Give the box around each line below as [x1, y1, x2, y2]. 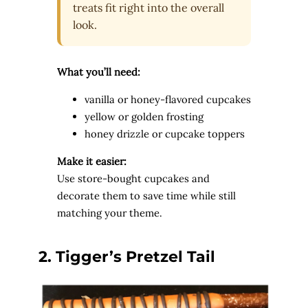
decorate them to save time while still [56, 188, 236, 202]
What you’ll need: [56, 65, 140, 79]
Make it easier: [56, 154, 126, 168]
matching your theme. [56, 206, 162, 219]
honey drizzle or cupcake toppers [84, 127, 245, 141]
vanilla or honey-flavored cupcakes [84, 93, 251, 107]
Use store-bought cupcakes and [56, 171, 210, 185]
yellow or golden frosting [84, 110, 203, 124]
